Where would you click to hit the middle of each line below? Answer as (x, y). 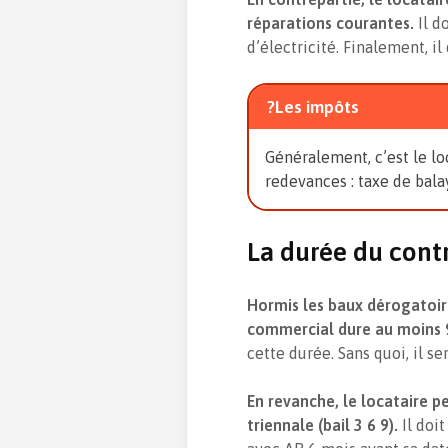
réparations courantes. (332, 23)
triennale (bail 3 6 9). (324, 424)
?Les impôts (312, 106)
